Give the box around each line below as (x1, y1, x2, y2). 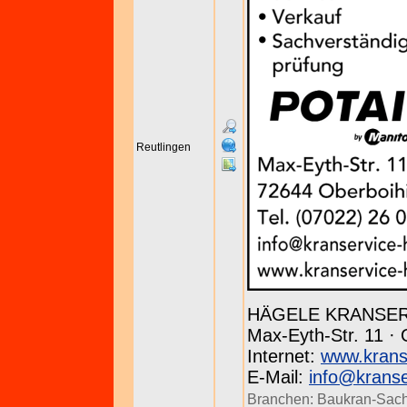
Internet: (247, 346, 321, 366)
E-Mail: (247, 367, 309, 387)
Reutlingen (136, 141, 191, 154)
